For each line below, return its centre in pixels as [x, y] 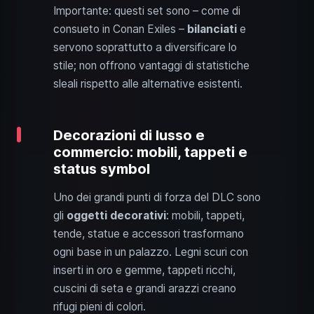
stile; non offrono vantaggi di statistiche [151, 65]
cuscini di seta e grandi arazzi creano [145, 288]
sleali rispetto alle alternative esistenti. [148, 83]
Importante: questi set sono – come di [147, 11]
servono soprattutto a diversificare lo [145, 47]
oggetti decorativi [116, 215]
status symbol [102, 169]
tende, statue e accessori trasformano [149, 233]
